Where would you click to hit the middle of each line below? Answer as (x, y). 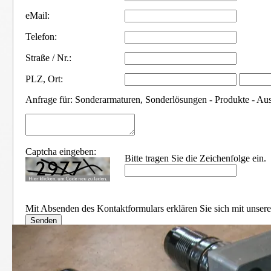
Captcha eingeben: (61, 151)
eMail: (38, 15)
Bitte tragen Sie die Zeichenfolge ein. (196, 158)
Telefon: (41, 36)
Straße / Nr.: (49, 57)
